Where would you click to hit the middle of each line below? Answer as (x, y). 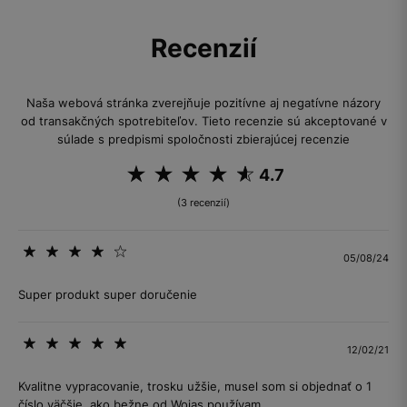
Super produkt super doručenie (108, 294)
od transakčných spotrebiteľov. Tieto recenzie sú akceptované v (203, 121)
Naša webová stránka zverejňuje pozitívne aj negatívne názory (203, 103)
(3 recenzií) (203, 203)
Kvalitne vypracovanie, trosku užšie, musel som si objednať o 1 (195, 386)
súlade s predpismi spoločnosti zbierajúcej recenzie (203, 139)
